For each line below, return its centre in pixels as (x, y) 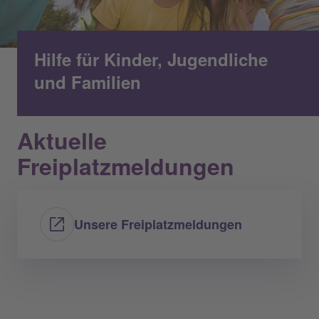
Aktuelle (62, 140)
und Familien (88, 82)
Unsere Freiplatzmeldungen (158, 224)
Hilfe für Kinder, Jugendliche (151, 59)
